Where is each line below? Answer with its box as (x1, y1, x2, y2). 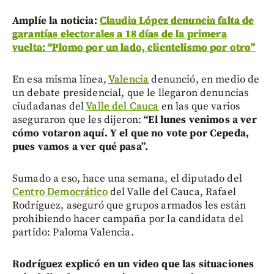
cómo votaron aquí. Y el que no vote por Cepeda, (12, 126, 250, 140)
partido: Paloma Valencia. (12, 225, 134, 239)
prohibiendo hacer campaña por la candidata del (12, 212, 243, 226)
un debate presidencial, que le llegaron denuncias (12, 86, 249, 100)
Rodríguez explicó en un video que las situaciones (12, 257, 254, 271)
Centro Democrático (12, 185, 108, 199)
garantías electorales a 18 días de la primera (12, 27, 227, 41)
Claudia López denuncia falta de (99, 13, 254, 28)
